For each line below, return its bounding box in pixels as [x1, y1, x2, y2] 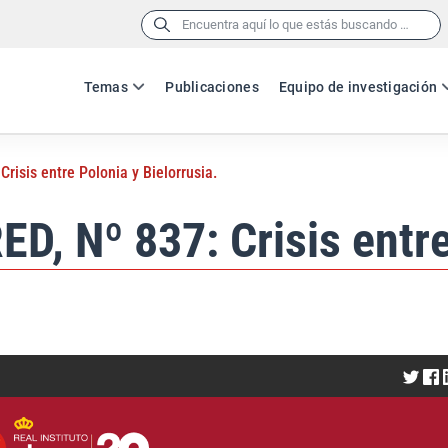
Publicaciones [165, 79, 259, 95]
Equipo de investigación [278, 79, 438, 95]
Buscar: [140, 15, 184, 31]
